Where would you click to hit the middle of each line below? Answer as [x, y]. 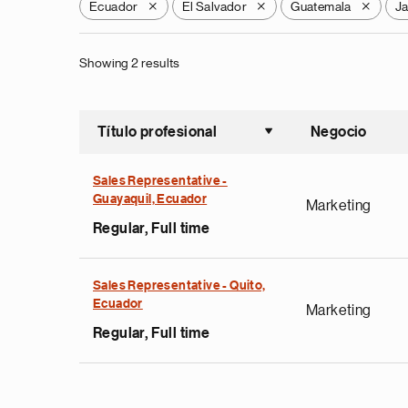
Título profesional [158, 132]
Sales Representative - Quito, [179, 286]
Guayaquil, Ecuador [150, 199]
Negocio [339, 132]
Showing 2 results [130, 63]
